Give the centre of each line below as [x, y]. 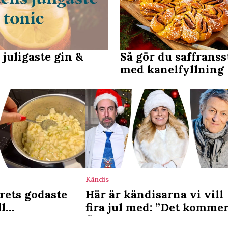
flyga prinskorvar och [146, 220]
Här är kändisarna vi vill [154, 194]
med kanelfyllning [172, 69]
